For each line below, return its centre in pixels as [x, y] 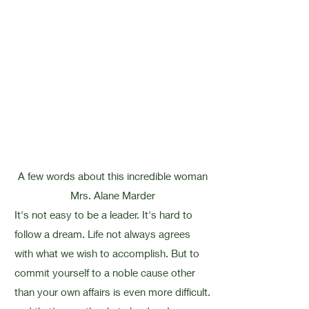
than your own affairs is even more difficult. [112, 292]
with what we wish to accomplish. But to [107, 253]
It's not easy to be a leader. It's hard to [103, 215]
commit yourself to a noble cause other [104, 272]
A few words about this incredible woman [112, 176]
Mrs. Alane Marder [112, 195]
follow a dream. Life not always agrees [102, 234]
